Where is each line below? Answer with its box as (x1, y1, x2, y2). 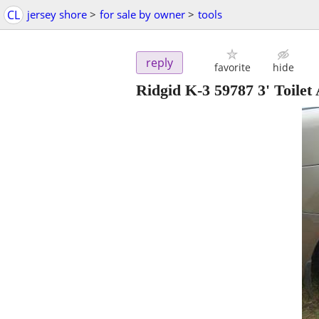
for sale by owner (100, 7, 185, 21)
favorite (214, 61, 251, 75)
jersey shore (27, 7, 87, 21)
